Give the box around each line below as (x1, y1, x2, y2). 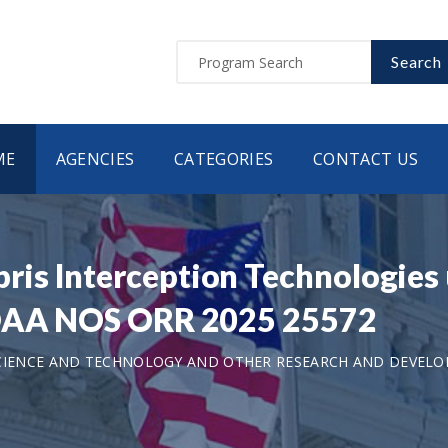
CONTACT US (313, 148, 419, 170)
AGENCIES (55, 148, 135, 170)
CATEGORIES (174, 148, 274, 170)
